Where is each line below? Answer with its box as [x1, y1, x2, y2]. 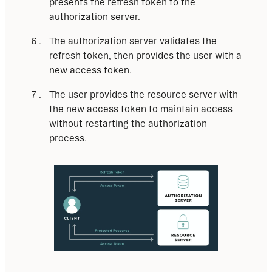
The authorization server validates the [49, 36, 217, 47]
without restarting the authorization [49, 118, 207, 129]
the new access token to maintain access [49, 104, 233, 115]
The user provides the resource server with [49, 89, 238, 100]
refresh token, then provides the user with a [49, 50, 242, 61]
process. [49, 133, 87, 144]
